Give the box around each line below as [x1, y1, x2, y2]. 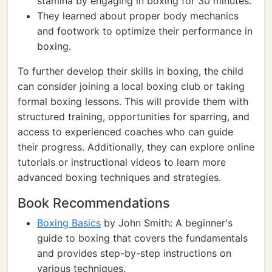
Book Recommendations [18, 195, 170, 211]
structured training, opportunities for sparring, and [18, 110, 250, 123]
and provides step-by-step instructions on [37, 247, 231, 259]
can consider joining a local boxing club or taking [18, 80, 245, 92]
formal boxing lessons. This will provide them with [18, 95, 248, 107]
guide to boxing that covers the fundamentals [37, 232, 248, 244]
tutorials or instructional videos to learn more [18, 156, 226, 168]
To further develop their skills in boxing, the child [18, 65, 243, 77]
